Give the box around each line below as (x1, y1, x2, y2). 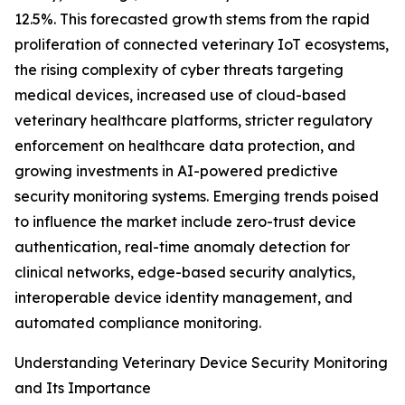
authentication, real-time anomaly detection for (14, 238, 350, 257)
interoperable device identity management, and (14, 288, 353, 307)
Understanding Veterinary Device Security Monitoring (14, 353, 388, 372)
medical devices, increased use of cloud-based (14, 86, 346, 105)
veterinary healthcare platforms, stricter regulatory (14, 111, 372, 130)
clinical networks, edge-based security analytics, (14, 263, 355, 282)
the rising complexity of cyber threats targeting (14, 61, 344, 80)
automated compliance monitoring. (14, 314, 261, 333)
